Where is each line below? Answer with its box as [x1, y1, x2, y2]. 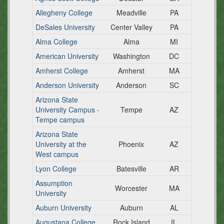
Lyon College [35, 163, 76, 173]
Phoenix [118, 139, 144, 149]
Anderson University [35, 80, 99, 90]
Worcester [115, 183, 147, 193]
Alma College [35, 36, 77, 46]
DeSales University [35, 22, 95, 32]
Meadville [116, 7, 146, 17]
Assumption [35, 178, 72, 188]
